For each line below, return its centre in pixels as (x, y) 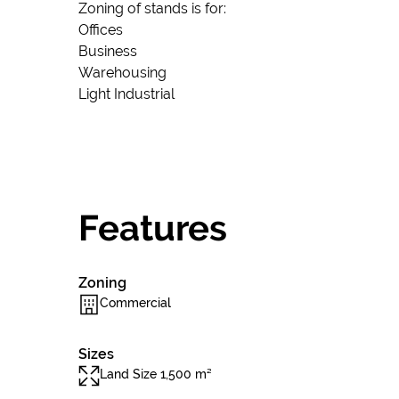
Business (108, 51)
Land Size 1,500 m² (156, 374)
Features (153, 228)
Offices (101, 30)
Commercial (135, 303)
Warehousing (122, 73)
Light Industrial (126, 94)
